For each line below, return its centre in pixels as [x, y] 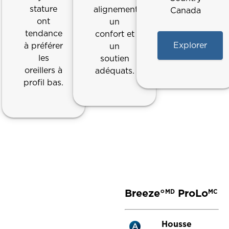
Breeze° [145, 193]
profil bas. [44, 83]
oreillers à [44, 71]
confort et [114, 34]
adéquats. [114, 71]
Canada [185, 11]
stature [44, 9]
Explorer [190, 45]
